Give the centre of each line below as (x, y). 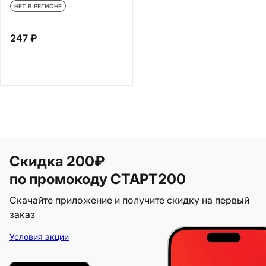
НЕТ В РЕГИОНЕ (38, 6)
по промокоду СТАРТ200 (98, 179)
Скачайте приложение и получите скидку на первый (129, 200)
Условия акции (39, 236)
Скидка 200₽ (58, 161)
